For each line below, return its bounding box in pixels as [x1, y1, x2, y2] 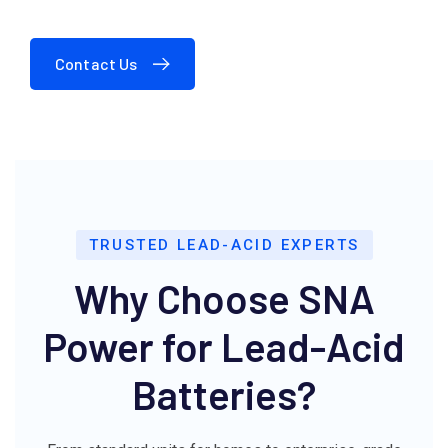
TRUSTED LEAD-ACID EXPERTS [88, 235, 360, 254]
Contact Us [55, 53, 138, 73]
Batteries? [132, 369, 316, 418]
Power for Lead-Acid [43, 321, 405, 370]
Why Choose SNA [73, 273, 375, 322]
